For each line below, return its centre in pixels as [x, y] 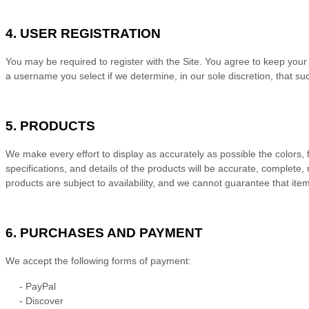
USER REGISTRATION [90, 34]
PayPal [41, 287]
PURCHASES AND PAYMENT [111, 233]
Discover [44, 301]
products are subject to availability [79, 183]
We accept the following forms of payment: [98, 261]
